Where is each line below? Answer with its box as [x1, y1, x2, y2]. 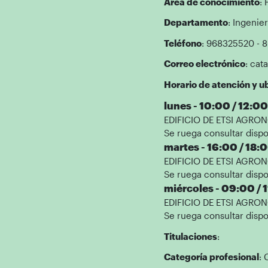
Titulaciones [163, 230, 217, 242]
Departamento [163, 17, 228, 28]
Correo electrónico [163, 58, 245, 69]
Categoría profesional [163, 251, 259, 262]
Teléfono [163, 37, 202, 48]
